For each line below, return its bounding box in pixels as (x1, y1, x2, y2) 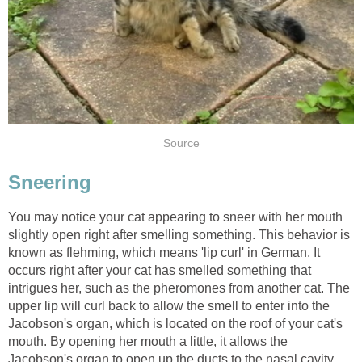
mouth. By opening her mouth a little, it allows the (8, 334, 288, 348)
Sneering (8, 170, 91, 193)
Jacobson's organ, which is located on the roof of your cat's (8, 316, 343, 330)
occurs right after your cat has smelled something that (8, 263, 311, 277)
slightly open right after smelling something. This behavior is (8, 227, 350, 242)
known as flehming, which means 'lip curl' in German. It (8, 245, 320, 259)
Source (162, 137, 200, 150)
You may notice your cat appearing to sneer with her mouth (8, 209, 343, 224)
